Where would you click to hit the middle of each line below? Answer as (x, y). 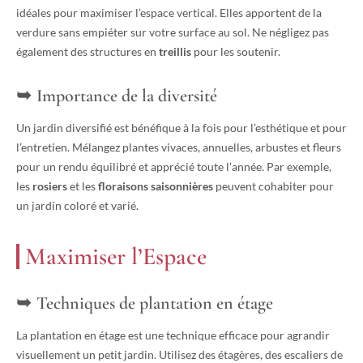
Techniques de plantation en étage (155, 303)
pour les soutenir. (236, 52)
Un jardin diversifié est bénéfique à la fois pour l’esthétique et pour (181, 128)
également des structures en (88, 52)
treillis (175, 52)
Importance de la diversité (127, 96)
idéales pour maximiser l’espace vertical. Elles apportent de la (169, 13)
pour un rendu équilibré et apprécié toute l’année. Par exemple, (174, 167)
